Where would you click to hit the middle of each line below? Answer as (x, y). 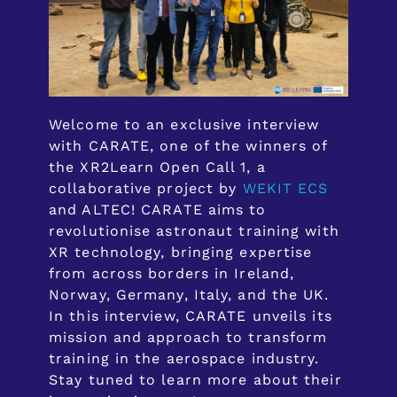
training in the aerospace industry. (184, 359)
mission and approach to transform (188, 338)
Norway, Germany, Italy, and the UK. (189, 295)
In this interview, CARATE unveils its (191, 316)
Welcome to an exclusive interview (184, 125)
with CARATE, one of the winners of (188, 146)
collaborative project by (146, 189)
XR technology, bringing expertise (181, 253)
